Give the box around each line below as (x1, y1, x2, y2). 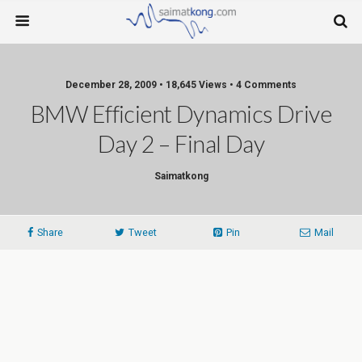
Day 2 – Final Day (97, 130, 265, 158)
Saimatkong (154, 170, 208, 182)
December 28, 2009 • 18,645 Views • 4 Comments (65, 79, 297, 90)
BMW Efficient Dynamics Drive (31, 100, 331, 128)
